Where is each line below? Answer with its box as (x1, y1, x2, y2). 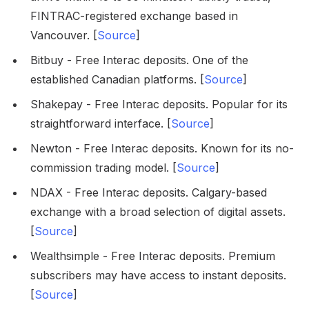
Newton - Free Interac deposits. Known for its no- (30, 141, 294, 156)
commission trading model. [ (30, 161, 177, 175)
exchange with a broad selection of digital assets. (30, 205, 286, 219)
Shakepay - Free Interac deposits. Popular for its (30, 97, 288, 112)
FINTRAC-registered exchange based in (30, 9, 238, 23)
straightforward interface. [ (30, 117, 171, 131)
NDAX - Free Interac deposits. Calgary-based (30, 186, 267, 200)
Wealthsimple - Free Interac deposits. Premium (30, 249, 275, 263)
